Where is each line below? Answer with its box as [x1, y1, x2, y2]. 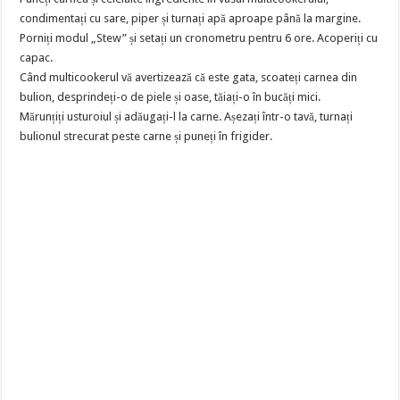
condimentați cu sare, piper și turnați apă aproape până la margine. [20, 12, 362, 25]
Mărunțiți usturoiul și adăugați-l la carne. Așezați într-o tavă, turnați [20, 110, 354, 123]
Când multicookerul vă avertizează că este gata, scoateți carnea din [20, 71, 358, 84]
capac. [20, 51, 54, 64]
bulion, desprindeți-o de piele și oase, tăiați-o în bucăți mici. [20, 90, 321, 104]
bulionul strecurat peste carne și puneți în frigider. [20, 129, 273, 143]
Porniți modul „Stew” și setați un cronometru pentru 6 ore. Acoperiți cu [20, 31, 379, 45]
